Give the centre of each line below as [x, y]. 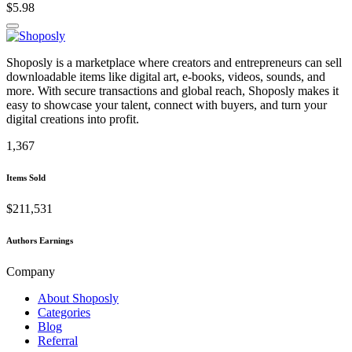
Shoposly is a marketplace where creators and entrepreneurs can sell [174, 63]
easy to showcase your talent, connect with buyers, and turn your [167, 105]
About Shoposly [78, 299]
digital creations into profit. [73, 119]
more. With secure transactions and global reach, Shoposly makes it [172, 91]
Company [31, 272]
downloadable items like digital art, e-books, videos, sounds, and [166, 77]
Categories [64, 313]
